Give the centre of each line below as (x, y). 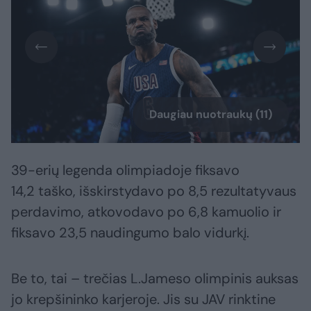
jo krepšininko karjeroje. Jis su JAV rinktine (143, 300)
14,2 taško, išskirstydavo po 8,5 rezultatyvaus (154, 191)
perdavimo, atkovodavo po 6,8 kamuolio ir (146, 212)
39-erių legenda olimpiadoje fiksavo (125, 170)
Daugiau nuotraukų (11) (211, 115)
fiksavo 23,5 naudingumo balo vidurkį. (130, 233)
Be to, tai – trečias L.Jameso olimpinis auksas (155, 279)
